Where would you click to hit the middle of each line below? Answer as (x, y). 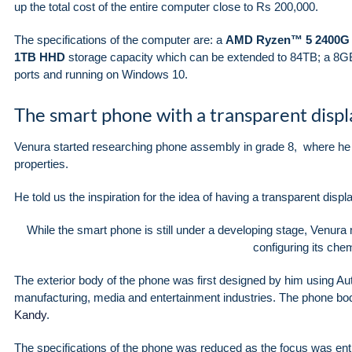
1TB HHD (40, 57)
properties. (41, 164)
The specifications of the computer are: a (120, 40)
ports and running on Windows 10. (101, 75)
